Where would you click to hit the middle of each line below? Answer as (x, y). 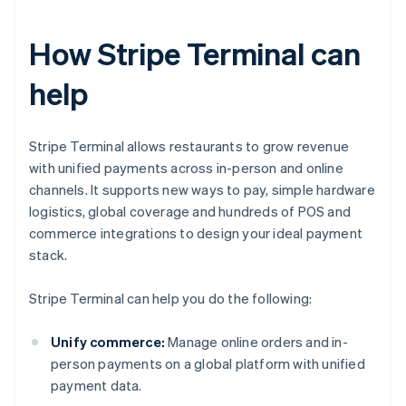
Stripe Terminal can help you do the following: (171, 299)
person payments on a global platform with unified (208, 364)
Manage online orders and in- (256, 342)
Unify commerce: (108, 342)
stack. (48, 255)
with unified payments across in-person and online (186, 168)
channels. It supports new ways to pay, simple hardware (202, 190)
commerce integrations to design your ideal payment (196, 233)
